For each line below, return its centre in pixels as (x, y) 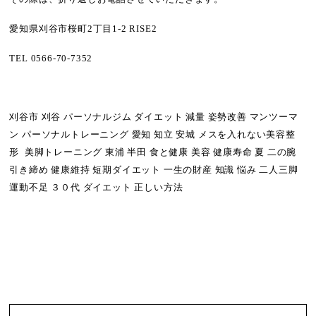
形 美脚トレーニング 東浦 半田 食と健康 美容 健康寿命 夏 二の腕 (153, 153)
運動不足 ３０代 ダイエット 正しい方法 (96, 188)
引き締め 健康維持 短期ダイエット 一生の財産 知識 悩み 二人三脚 (154, 170)
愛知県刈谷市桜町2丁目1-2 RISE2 (83, 29)
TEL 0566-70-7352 (51, 58)
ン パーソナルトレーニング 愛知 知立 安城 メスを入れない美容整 (152, 135)
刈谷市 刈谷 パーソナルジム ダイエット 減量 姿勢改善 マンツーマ (154, 117)
